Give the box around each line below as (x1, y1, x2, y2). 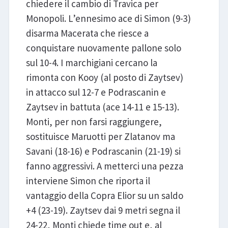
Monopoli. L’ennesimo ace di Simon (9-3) (25, 12, 191, 24)
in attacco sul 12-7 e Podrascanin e (25, 85, 166, 98)
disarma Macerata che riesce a (25, 26, 149, 39)
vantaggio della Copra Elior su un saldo (25, 189, 183, 202)
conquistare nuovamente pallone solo (25, 41, 181, 54)
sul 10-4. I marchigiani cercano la (25, 56, 157, 69)
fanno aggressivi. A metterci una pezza (25, 159, 183, 172)
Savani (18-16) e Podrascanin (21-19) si (25, 145, 181, 157)
